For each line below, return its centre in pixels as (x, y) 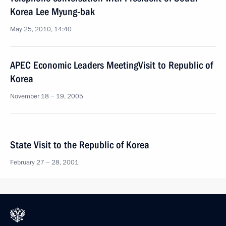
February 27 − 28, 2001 (44, 162)
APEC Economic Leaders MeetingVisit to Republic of (111, 65)
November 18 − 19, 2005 (47, 96)
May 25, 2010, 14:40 (41, 29)
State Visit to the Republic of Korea (80, 145)
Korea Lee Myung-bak (52, 12)
